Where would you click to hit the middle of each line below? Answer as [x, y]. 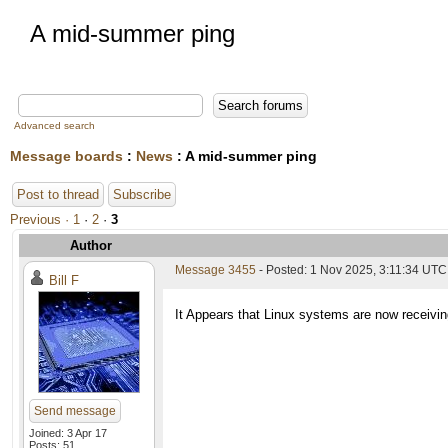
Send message [75, 411]
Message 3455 [215, 270]
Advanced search [54, 125]
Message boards [66, 156]
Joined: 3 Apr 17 [68, 433]
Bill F [64, 280]
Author [91, 245]
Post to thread [58, 194]
